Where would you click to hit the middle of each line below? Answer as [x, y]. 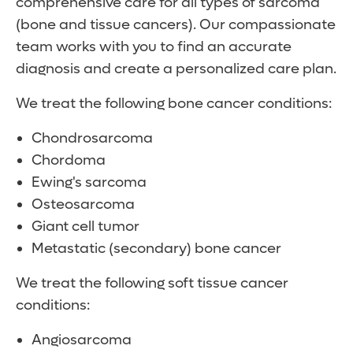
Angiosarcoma [83, 340]
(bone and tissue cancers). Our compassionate [176, 25]
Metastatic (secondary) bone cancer [156, 249]
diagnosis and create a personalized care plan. [176, 69]
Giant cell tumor [85, 227]
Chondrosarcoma [94, 139]
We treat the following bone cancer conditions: [175, 104]
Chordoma [70, 161]
